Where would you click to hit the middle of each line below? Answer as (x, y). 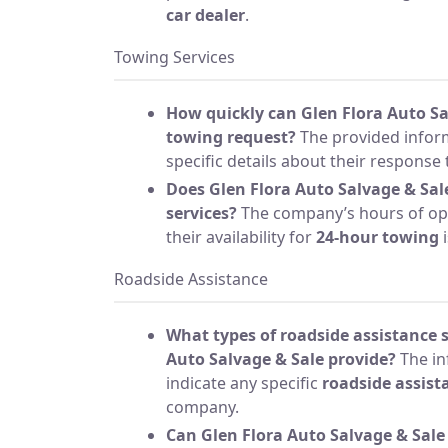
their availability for (241, 236)
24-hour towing (377, 236)
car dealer (205, 14)
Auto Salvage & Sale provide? (281, 358)
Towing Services (174, 56)
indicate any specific (244, 382)
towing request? (231, 136)
